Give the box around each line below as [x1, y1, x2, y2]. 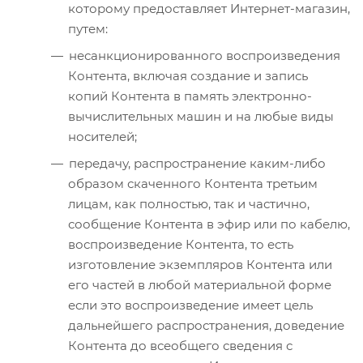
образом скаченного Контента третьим [68, 175, 318, 191]
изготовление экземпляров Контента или [68, 256, 332, 272]
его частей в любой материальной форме [68, 276, 331, 293]
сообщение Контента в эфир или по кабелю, [68, 216, 350, 232]
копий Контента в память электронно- [68, 88, 312, 104]
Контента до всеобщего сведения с [68, 337, 293, 353]
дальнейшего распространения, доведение [68, 317, 344, 333]
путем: [68, 20, 108, 36]
